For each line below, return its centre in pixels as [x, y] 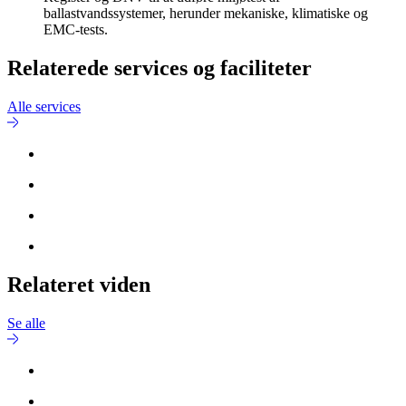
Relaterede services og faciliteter [159, 68]
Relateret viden [79, 284]
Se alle [26, 323]
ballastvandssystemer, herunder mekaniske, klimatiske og [206, 14]
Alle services [44, 107]
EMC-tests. [76, 30]
